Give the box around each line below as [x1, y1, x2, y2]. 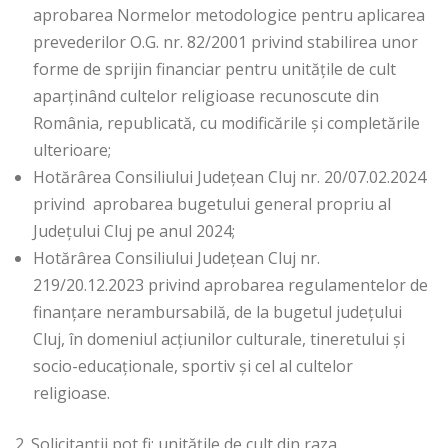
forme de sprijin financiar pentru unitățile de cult [33, 58, 396, 81]
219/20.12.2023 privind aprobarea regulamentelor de [33, 274, 428, 297]
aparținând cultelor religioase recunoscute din [33, 85, 379, 108]
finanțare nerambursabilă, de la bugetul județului [33, 301, 402, 324]
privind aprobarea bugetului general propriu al [33, 193, 391, 216]
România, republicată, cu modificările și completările [33, 112, 420, 135]
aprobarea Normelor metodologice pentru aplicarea [33, 4, 425, 27]
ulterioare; [33, 139, 111, 162]
